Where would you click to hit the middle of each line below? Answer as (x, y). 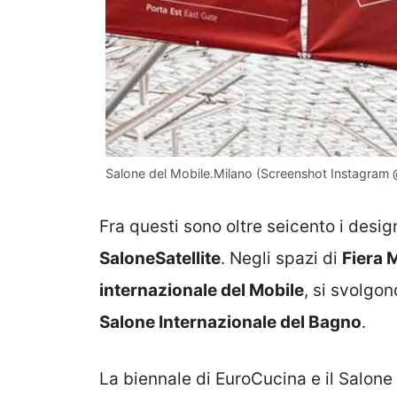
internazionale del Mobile (202, 290)
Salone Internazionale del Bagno (230, 322)
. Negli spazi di (281, 258)
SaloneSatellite (160, 258)
